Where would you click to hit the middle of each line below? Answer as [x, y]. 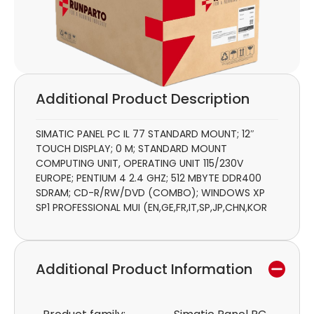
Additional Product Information [144, 269]
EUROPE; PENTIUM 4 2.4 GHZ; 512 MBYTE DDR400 [149, 178]
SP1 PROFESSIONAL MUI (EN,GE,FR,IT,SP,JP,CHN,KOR [151, 208]
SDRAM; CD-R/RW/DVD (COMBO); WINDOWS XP [150, 193]
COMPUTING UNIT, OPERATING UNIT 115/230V [139, 164]
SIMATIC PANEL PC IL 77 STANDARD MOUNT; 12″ [145, 134]
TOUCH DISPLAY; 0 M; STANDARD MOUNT [131, 149]
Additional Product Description [143, 99]
